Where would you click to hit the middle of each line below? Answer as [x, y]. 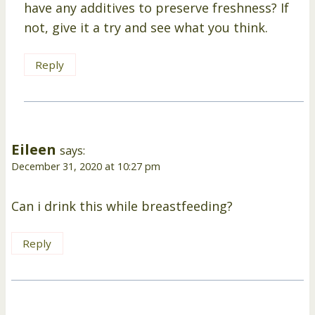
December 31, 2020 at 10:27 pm [86, 167]
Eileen [34, 149]
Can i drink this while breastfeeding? [122, 206]
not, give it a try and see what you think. [146, 28]
